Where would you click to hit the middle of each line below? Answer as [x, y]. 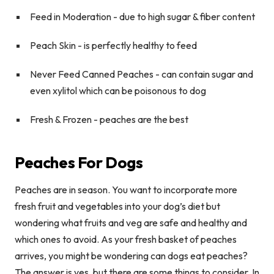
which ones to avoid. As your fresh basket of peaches [126, 239]
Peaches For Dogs [79, 162]
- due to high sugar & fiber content [184, 16]
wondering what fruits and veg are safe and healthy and [131, 222]
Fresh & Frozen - [64, 119]
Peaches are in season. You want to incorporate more [126, 189]
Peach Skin [54, 45]
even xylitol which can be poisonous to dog [118, 90]
